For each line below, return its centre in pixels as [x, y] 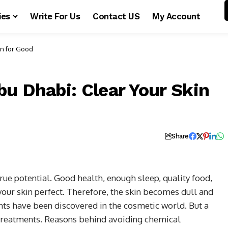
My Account [176, 16]
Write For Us [55, 16]
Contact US [116, 16]
